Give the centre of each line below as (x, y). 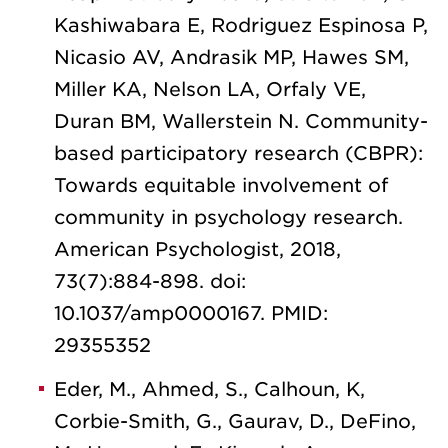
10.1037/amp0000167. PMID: (191, 313)
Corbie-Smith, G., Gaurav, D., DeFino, (235, 421)
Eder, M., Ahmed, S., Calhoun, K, (209, 389)
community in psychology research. (228, 217)
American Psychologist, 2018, (197, 249)
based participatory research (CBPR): (238, 153)
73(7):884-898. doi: (150, 281)
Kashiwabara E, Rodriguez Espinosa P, (241, 25)
